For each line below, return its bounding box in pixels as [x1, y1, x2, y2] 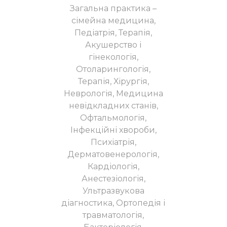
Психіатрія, [90, 137, 136, 147]
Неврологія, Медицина [63, 89, 163, 98]
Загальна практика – [70, 4, 157, 13]
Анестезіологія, [81, 174, 145, 183]
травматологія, [83, 210, 144, 220]
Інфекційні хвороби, [70, 125, 157, 135]
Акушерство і [85, 40, 142, 50]
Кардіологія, [87, 162, 139, 171]
